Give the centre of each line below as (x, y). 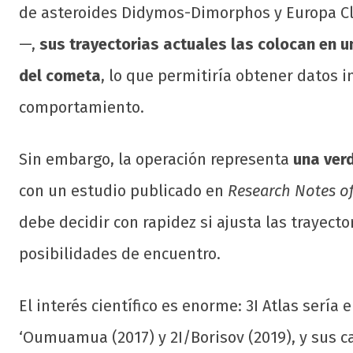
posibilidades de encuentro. (120, 254)
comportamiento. (82, 108)
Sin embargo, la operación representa (156, 160)
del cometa (60, 76)
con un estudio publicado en (123, 191)
